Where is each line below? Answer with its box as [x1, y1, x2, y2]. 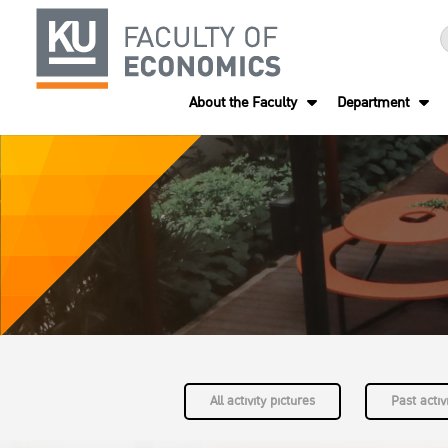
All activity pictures [209, 390, 315, 412]
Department [337, 91, 409, 114]
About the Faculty [189, 91, 297, 114]
